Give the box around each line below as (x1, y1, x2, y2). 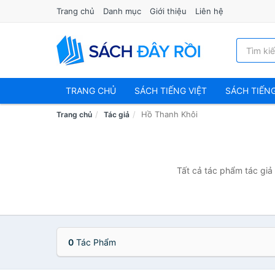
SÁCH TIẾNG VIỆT (134, 85, 207, 96)
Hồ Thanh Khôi (141, 109, 198, 119)
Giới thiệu (150, 6, 187, 16)
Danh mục (103, 6, 141, 16)
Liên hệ (195, 6, 223, 16)
